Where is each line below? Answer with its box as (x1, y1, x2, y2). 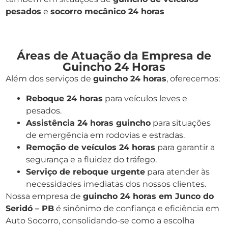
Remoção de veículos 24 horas (26, 142, 155, 152)
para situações (151, 118, 211, 128)
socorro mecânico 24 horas (50, 7, 164, 17)
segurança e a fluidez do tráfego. (26, 154, 157, 164)
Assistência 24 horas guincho (26, 118, 151, 128)
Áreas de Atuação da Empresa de (17, 49, 211, 63)
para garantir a (155, 142, 215, 152)
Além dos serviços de (6, 74, 93, 84)
